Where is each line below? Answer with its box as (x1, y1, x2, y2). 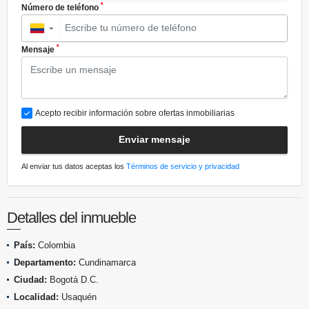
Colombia (35, 239, 75, 250)
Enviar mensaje (119, 134, 190, 146)
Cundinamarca (76, 257, 136, 268)
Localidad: (14, 291, 59, 302)
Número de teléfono (21, 2, 101, 12)
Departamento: (14, 257, 76, 268)
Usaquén (59, 291, 97, 302)
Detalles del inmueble (7, 208, 136, 226)
